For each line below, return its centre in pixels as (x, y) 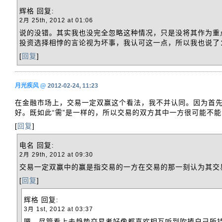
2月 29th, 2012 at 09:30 (56, 154)
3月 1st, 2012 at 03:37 (58, 209)
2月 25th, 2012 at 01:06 (56, 20)
